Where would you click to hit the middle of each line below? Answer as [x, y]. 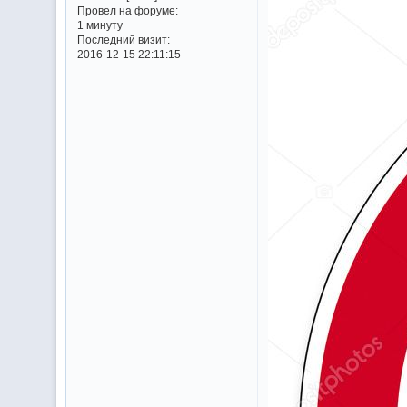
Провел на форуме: [127, 11]
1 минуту [99, 25]
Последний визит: [123, 40]
